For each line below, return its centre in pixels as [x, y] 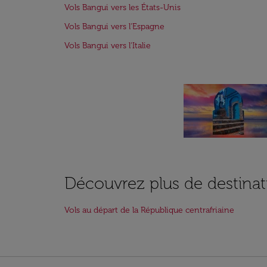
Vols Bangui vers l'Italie [108, 46]
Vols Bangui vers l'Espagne [114, 27]
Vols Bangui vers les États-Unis [122, 7]
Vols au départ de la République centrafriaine [149, 210]
